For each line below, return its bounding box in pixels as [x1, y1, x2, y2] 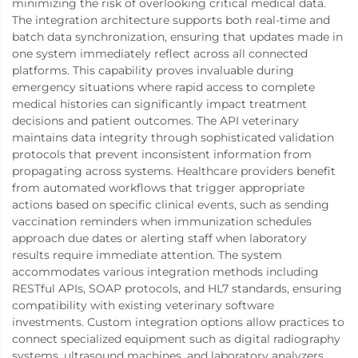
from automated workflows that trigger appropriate [12, 181, 304, 196]
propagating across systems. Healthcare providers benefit [12, 164, 336, 179]
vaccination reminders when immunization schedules [12, 214, 312, 229]
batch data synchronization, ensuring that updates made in [12, 30, 343, 45]
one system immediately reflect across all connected [12, 46, 308, 62]
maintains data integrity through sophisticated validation [12, 130, 334, 145]
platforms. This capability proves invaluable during [12, 63, 294, 78]
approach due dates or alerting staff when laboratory [12, 231, 307, 246]
